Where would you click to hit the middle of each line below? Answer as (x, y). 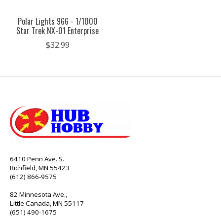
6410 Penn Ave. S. (37, 159)
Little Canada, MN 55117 (47, 203)
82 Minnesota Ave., (38, 194)
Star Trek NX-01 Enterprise (58, 30)
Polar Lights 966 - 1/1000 (57, 21)
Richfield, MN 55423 (40, 167)
